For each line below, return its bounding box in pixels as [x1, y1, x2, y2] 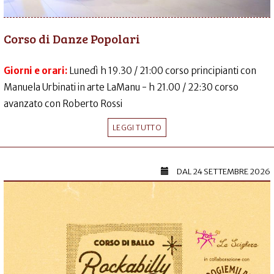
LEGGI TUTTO [113, 123, 161, 133]
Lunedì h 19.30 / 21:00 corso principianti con [69, 65, 256, 77]
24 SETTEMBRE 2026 [193, 166, 270, 177]
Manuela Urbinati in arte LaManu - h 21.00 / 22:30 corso [4, 81, 239, 94]
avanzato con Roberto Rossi [4, 98, 122, 110]
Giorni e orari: [4, 65, 69, 77]
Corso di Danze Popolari [4, 30, 140, 48]
